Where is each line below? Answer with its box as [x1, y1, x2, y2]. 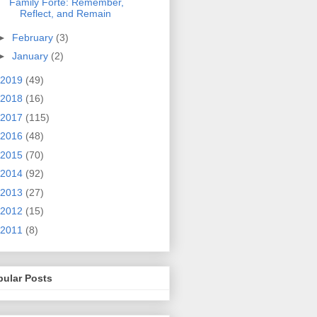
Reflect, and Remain [19, 8, 111, 20]
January [11, 50, 51, 62]
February [11, 31, 56, 43]
